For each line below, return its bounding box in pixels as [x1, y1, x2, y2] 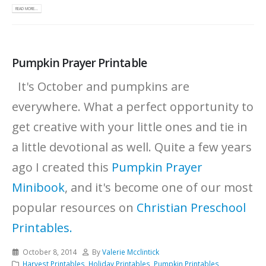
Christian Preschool [137, 199, 246, 216]
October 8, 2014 [22, 246, 77, 256]
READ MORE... [15, 6, 39, 12]
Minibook [12, 179, 65, 195]
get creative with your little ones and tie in [12, 118, 248, 135]
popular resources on [12, 199, 137, 216]
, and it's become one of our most [65, 179, 253, 195]
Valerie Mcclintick [102, 246, 160, 256]
